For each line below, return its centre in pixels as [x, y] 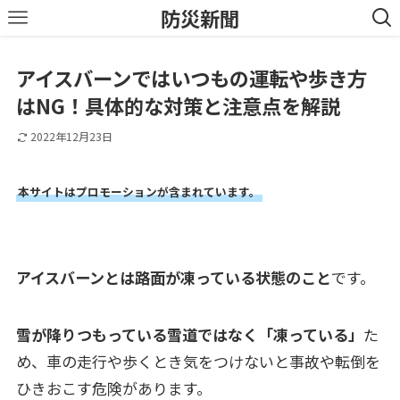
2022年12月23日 [71, 137]
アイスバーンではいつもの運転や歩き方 [191, 78]
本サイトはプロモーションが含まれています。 [139, 191]
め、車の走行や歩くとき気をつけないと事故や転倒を [198, 361]
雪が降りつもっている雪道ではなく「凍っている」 [189, 334]
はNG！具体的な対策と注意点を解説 [178, 106]
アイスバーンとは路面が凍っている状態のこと [173, 277]
